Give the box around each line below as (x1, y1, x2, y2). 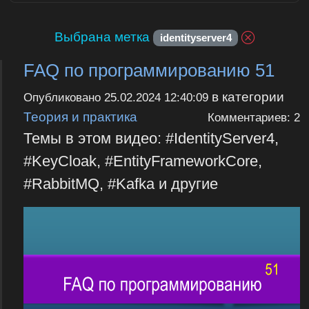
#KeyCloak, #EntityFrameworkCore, (23, 152, 262, 170)
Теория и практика (23, 108, 137, 124)
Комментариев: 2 (207, 110, 300, 124)
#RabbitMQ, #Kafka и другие (23, 175, 218, 192)
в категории (208, 88, 284, 104)
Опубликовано (23, 90, 104, 104)
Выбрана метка (54, 28, 150, 44)
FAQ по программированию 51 (23, 60, 275, 80)
